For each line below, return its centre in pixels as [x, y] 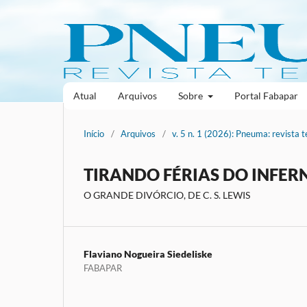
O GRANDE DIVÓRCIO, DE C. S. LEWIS [167, 195]
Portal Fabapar [266, 95]
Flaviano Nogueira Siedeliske [148, 254]
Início [94, 133]
